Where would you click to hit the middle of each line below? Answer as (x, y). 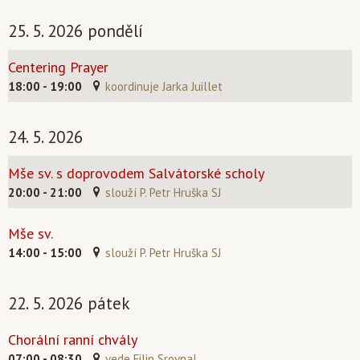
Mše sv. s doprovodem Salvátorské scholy (136, 173)
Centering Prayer (58, 67)
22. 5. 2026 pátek (69, 303)
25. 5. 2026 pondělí (76, 31)
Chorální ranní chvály (73, 340)
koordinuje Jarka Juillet (164, 86)
